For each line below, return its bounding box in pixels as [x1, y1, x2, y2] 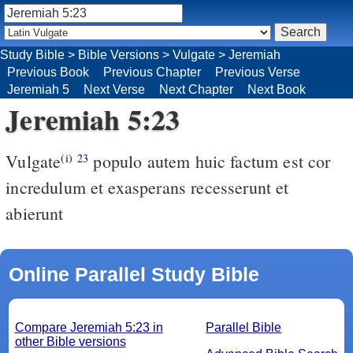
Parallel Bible [206, 320, 282, 334]
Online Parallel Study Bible [8, 262, 259, 285]
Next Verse [84, 82, 145, 96]
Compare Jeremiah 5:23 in [14, 320, 163, 334]
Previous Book [7, 65, 89, 79]
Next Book [247, 82, 306, 96]
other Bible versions [14, 334, 126, 348]
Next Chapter [159, 82, 233, 96]
